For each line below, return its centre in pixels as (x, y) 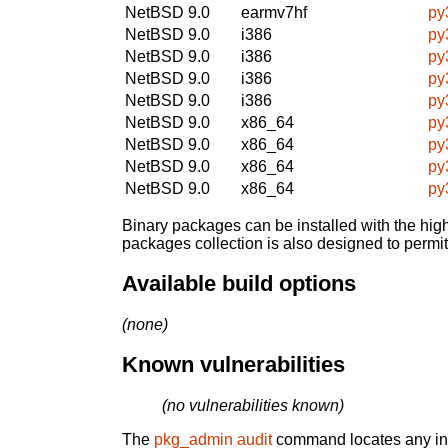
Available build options (239, 284)
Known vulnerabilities (233, 365)
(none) (145, 324)
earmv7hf (274, 12)
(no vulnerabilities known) (253, 406)
